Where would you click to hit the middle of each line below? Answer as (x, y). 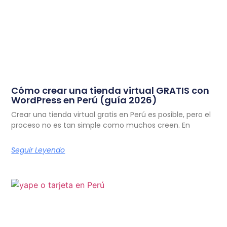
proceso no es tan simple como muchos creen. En (101, 125)
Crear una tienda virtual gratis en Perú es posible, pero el (111, 114)
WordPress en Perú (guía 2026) (84, 100)
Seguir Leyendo (38, 150)
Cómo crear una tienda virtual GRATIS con (110, 90)
